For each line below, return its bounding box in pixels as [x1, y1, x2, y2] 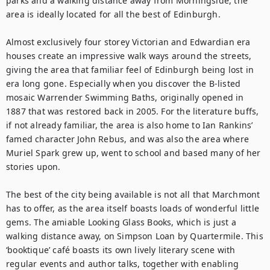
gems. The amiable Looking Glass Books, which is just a [6, 216, 236, 228]
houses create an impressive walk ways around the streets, [6, 50, 252, 61]
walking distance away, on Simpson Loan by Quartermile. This [6, 230, 263, 242]
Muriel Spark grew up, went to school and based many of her [6, 147, 261, 159]
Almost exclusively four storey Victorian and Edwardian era [6, 36, 251, 48]
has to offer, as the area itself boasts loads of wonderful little [6, 202, 260, 214]
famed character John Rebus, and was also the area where [6, 133, 250, 145]
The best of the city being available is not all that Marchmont [6, 189, 260, 200]
